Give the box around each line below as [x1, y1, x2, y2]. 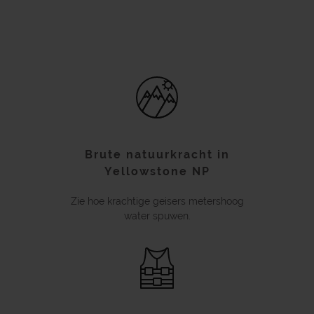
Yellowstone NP [104, 165, 210, 178]
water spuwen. [123, 210, 191, 221]
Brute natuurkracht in [84, 148, 230, 161]
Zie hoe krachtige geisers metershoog [70, 196, 244, 207]
